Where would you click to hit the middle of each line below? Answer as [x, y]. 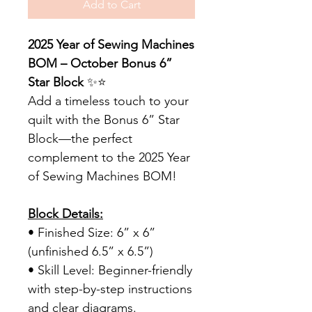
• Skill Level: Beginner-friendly [110, 271]
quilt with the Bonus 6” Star [104, 120]
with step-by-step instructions [110, 289]
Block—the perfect [80, 139]
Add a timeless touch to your [108, 101]
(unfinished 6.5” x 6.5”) [91, 252]
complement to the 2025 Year [109, 158]
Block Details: [65, 214]
